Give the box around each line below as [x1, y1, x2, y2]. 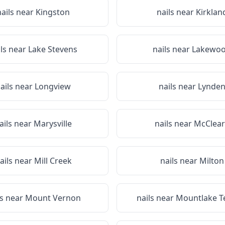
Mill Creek [34, 155, 72, 166]
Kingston [36, 7, 70, 18]
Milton [199, 155, 224, 166]
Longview [35, 81, 71, 92]
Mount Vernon [25, 192, 81, 203]
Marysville [34, 118, 72, 129]
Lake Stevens [28, 44, 77, 55]
